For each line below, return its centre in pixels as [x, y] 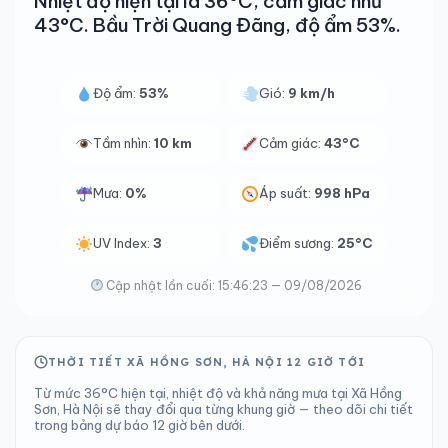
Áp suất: [287, 193]
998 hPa [342, 193]
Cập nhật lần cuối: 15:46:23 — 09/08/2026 [233, 285]
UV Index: [123, 243]
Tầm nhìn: [123, 143]
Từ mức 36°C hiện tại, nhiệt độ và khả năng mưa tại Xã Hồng [218, 393]
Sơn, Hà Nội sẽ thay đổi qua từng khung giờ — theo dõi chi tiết [223, 409]
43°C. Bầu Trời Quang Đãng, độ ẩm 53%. [217, 25]
